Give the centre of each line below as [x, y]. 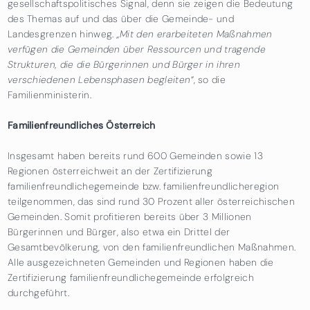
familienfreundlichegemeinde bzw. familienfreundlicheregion [143, 186]
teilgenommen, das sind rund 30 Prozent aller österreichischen [151, 201]
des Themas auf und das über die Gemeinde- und [121, 18]
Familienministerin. [51, 94]
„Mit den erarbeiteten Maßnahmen [194, 34]
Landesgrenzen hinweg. [62, 34]
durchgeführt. [38, 292]
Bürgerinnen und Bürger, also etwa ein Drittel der [119, 231]
